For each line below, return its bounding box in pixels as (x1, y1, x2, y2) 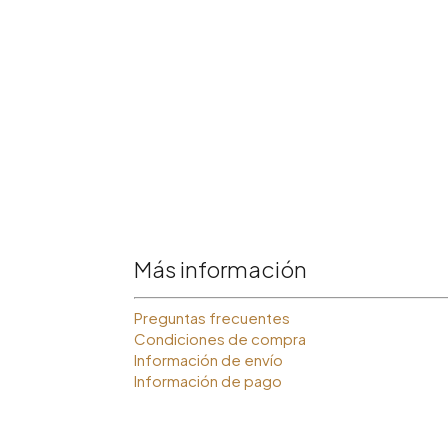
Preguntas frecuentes (134, 307, 291, 327)
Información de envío (134, 349, 284, 369)
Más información (134, 254, 308, 283)
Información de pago (134, 370, 283, 390)
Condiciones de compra (134, 328, 307, 348)
